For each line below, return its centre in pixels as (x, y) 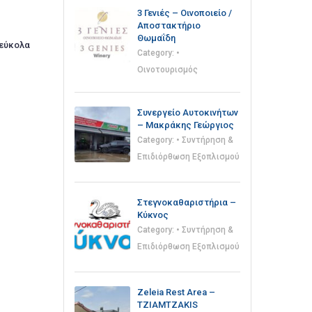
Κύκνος (153, 215)
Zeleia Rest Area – (176, 292)
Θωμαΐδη (156, 38)
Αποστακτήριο (169, 25)
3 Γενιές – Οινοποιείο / (185, 13)
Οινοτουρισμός (167, 70)
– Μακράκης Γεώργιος (186, 125)
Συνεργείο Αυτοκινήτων (188, 112)
